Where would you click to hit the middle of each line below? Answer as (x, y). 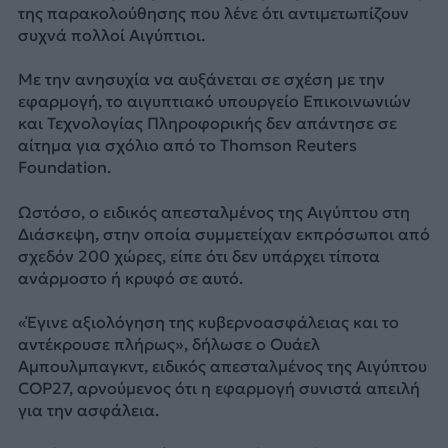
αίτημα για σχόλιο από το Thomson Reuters (187, 145)
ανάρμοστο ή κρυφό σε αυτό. (130, 277)
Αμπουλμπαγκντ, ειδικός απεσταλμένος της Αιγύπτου (222, 366)
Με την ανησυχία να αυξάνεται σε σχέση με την (201, 79)
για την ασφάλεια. (88, 410)
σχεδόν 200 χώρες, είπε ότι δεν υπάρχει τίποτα (198, 255)
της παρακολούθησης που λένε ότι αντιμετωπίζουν (213, 12)
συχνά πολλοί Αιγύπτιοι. (111, 34)
